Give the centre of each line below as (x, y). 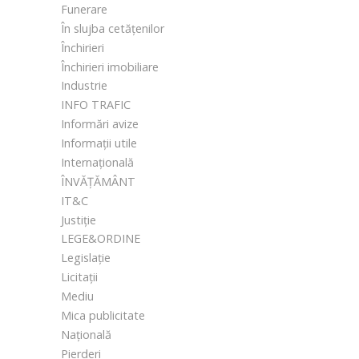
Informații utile (99, 143)
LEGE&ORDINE (101, 239)
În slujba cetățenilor (113, 28)
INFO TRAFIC (96, 105)
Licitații (79, 277)
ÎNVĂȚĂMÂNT (98, 181)
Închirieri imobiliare (110, 67)
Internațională (97, 162)
